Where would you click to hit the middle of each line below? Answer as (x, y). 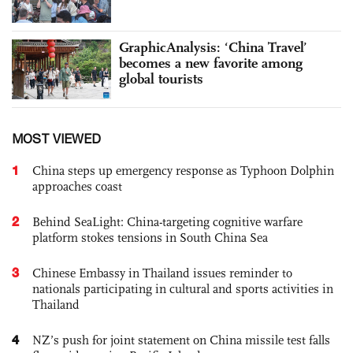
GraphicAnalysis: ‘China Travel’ (213, 47)
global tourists (161, 78)
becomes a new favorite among (211, 63)
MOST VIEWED (56, 138)
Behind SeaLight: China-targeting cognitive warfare (167, 221)
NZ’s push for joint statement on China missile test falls (181, 340)
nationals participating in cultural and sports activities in (183, 288)
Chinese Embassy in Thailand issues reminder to (162, 273)
